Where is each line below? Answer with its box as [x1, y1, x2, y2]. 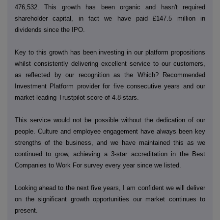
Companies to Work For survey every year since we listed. [15, 161, 181, 169]
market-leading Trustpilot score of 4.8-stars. [15, 93, 139, 101]
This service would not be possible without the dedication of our [15, 116, 205, 124]
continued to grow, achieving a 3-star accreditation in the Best [15, 150, 205, 158]
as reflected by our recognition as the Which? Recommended [15, 71, 205, 79]
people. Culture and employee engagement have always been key [15, 127, 205, 135]
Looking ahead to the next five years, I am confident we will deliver [15, 184, 205, 192]
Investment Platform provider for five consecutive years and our [15, 82, 205, 90]
